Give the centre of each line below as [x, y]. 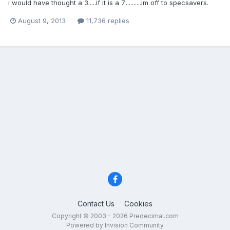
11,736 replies [107, 20]
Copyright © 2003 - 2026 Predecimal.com [115, 216]
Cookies [138, 204]
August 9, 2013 [42, 20]
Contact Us [96, 204]
